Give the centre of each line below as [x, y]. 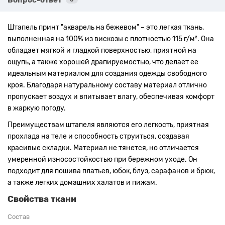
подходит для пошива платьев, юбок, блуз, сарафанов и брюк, [111, 171]
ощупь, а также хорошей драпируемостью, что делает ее [103, 62]
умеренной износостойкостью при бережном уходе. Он [102, 159]
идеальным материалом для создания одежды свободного [107, 73]
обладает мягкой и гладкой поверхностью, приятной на [102, 50]
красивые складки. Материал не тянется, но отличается [103, 148]
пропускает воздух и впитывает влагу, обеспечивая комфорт [111, 96]
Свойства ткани [42, 199]
